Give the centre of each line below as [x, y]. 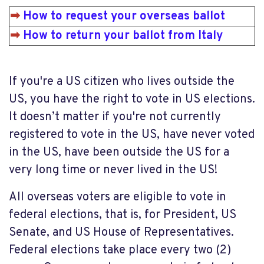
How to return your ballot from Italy [123, 36]
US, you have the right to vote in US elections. [132, 99]
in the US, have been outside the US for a [119, 152]
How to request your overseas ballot [124, 16]
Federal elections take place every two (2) [120, 250]
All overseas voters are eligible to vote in [118, 197]
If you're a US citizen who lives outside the [122, 82]
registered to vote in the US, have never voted [132, 135]
